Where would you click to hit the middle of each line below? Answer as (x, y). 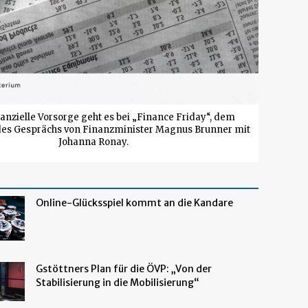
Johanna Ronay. (93, 142)
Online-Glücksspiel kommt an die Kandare (134, 203)
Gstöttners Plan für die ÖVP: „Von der (124, 269)
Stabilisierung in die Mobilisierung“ (118, 283)
